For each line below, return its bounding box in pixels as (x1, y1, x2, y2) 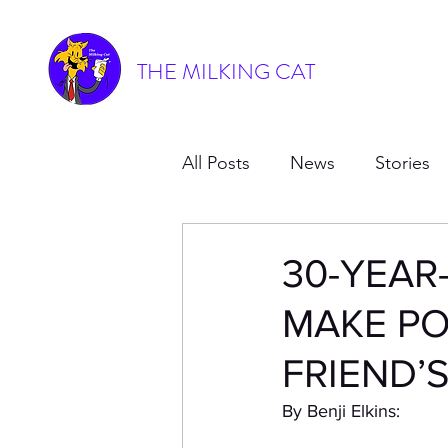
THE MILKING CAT (137, 56, 315, 87)
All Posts (182, 151, 250, 174)
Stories (375, 151, 430, 174)
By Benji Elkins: (282, 401, 400, 421)
